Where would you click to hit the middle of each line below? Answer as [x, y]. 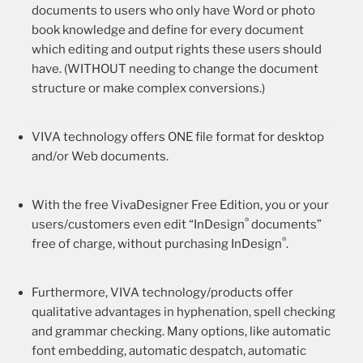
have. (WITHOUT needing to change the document [175, 68]
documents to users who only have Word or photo [173, 10]
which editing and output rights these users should [177, 49]
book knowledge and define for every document [168, 30]
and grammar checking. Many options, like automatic [181, 331]
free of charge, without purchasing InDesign [157, 243]
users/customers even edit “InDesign [138, 224]
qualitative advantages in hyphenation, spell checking [184, 312]
